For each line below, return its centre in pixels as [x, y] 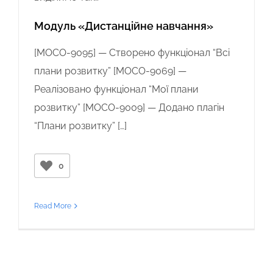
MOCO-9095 [65, 52]
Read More [53, 206]
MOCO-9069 [144, 71]
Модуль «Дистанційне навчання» [124, 26]
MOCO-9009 [114, 107]
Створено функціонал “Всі [169, 52]
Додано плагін [190, 107]
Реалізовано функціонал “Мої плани [116, 89]
